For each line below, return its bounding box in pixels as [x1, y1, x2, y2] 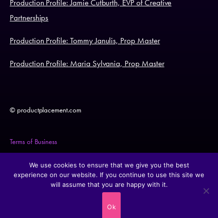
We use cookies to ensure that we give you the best [29, 161, 189, 169]
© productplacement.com [10, 105, 81, 115]
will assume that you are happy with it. [50, 181, 168, 188]
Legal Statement [10, 160, 54, 170]
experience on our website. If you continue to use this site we [14, 171, 204, 179]
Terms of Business [10, 136, 57, 146]
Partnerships [10, 12, 49, 23]
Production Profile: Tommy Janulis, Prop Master [10, 35, 160, 46]
